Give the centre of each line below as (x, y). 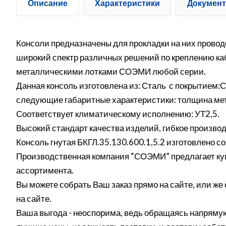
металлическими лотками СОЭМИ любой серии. (111, 72)
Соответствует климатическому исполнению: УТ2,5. (119, 114)
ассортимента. (45, 171)
